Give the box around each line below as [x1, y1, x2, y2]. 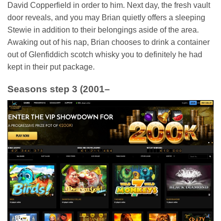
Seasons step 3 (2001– [7, 84, 110, 95]
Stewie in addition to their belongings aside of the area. [7, 26, 199, 35]
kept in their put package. [7, 63, 95, 72]
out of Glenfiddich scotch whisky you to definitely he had [7, 50, 202, 59]
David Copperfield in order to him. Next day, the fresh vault [7, 1, 210, 10]
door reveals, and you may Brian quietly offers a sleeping [7, 13, 205, 22]
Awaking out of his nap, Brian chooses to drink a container [7, 38, 210, 47]
